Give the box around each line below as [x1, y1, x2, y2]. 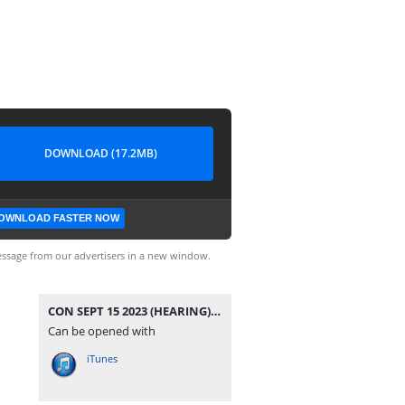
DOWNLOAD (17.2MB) [43, 146, 157, 161]
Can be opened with [48, 323, 155, 339]
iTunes [87, 352, 118, 365]
